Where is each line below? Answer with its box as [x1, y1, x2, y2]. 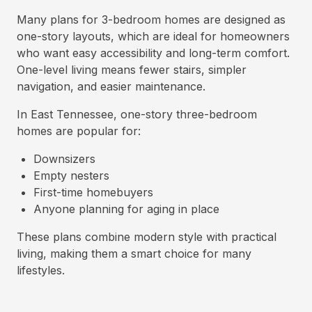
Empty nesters [33, 169, 109, 182]
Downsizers [33, 152, 95, 166]
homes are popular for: [17, 124, 141, 138]
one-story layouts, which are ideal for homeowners [17, 29, 290, 43]
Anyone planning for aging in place [33, 202, 219, 216]
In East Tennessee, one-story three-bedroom [17, 107, 257, 121]
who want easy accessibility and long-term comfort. [17, 46, 290, 60]
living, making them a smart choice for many [17, 247, 251, 260]
